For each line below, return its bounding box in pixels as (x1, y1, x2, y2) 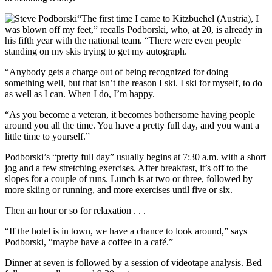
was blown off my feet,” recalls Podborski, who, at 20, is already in (5, 24, 262, 35)
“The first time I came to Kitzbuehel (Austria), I (77, 13, 259, 24)
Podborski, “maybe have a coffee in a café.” (5, 236, 173, 247)
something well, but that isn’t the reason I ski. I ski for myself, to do (5, 77, 262, 88)
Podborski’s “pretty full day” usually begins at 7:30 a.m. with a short (5, 151, 266, 162)
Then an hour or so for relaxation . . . (5, 205, 146, 216)
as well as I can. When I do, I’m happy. (5, 88, 155, 99)
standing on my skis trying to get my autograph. (5, 46, 187, 56)
